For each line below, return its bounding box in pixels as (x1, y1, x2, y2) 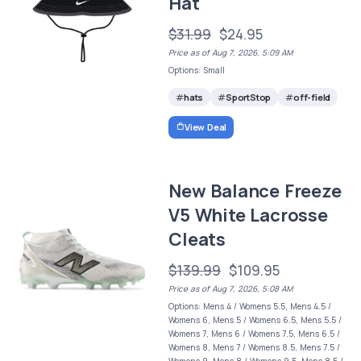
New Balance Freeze (168, 178, 342, 203)
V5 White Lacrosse (168, 202, 328, 227)
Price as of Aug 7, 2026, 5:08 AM (168, 282, 293, 294)
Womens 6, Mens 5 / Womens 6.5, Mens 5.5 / (168, 313, 342, 326)
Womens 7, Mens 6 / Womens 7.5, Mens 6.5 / (168, 327, 341, 339)
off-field (293, 91, 331, 104)
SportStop (225, 91, 272, 104)
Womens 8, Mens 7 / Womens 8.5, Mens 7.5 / (168, 341, 341, 353)
